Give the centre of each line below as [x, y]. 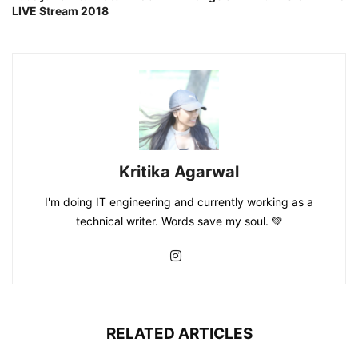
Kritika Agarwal [179, 171]
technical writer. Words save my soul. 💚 [179, 221]
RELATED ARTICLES [179, 333]
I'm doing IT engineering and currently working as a [179, 201]
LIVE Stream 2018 [60, 10]
